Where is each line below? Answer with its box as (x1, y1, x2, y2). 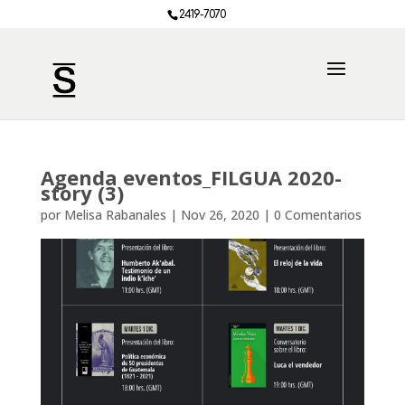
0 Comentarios (273, 206, 362, 223)
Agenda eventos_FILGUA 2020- (40, 164, 342, 191)
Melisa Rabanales (63, 206, 166, 223)
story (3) (40, 179, 124, 206)
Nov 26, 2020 (180, 206, 259, 223)
